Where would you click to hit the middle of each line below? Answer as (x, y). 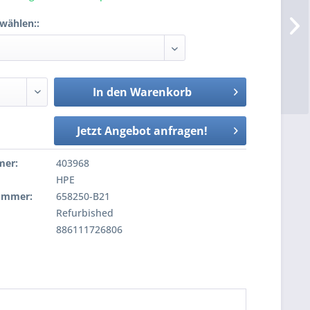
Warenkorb (161, 92)
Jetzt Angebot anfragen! (142, 131)
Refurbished (84, 213)
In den (110, 92)
